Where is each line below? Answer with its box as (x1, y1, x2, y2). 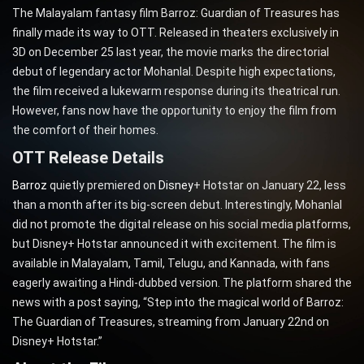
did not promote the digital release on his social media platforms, (12, 218, 351, 232)
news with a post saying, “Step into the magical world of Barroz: (12, 296, 344, 310)
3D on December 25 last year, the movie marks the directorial (12, 45, 329, 59)
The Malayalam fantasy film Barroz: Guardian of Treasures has (12, 6, 340, 20)
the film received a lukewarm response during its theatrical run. (12, 84, 340, 98)
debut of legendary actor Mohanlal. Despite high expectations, (12, 65, 336, 79)
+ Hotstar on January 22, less (193, 179, 346, 193)
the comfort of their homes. (12, 123, 158, 137)
